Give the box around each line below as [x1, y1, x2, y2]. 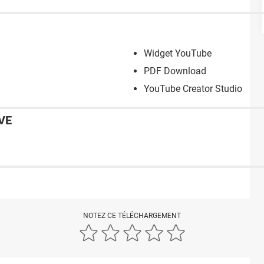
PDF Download [144, 65, 206, 77]
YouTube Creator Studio [144, 82, 242, 94]
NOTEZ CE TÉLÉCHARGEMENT [83, 211, 181, 220]
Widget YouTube [144, 47, 212, 59]
